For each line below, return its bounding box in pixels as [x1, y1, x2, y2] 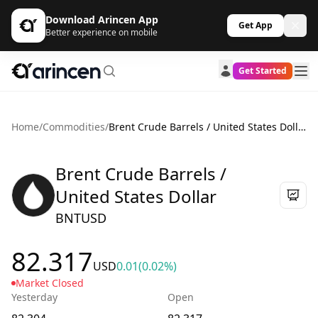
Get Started [238, 65, 287, 77]
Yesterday [11, 290, 57, 304]
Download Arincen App [45, 13, 158, 26]
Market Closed [16, 276, 84, 290]
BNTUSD [55, 209, 106, 226]
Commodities [43, 120, 105, 133]
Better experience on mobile [45, 26, 158, 38]
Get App [238, 19, 273, 31]
